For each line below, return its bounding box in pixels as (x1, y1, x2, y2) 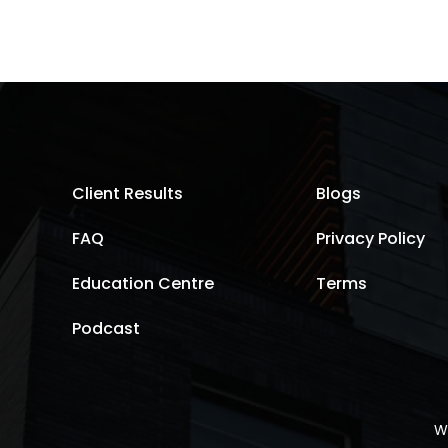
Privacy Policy (315, 226, 425, 250)
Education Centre (72, 271, 214, 295)
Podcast (72, 316, 140, 340)
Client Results (72, 181, 183, 205)
